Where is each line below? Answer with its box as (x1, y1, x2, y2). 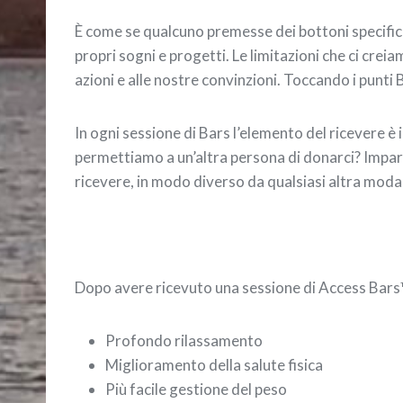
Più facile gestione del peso (105, 379, 287, 399)
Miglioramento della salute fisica (105, 354, 323, 374)
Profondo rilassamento (105, 330, 263, 350)
